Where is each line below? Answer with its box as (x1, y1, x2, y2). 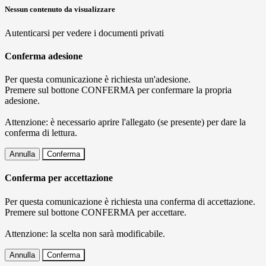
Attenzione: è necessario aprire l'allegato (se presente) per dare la (5, 117, 246, 128)
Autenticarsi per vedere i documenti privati (5, 27, 164, 38)
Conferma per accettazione (5, 173, 113, 183)
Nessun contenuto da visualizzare (5, 5, 115, 14)
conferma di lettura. (5, 128, 77, 138)
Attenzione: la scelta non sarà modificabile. (5, 228, 165, 239)
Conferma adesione (5, 50, 83, 61)
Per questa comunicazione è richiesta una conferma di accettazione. (5, 196, 255, 207)
